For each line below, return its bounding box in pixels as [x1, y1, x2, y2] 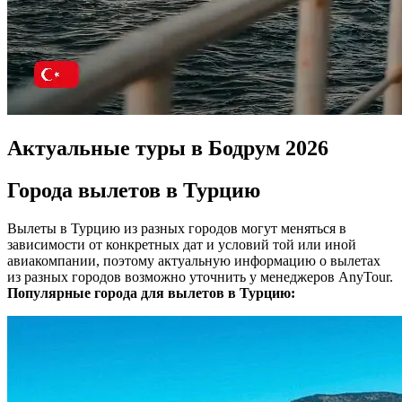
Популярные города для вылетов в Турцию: [7, 284, 295, 301]
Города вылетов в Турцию [7, 179, 260, 203]
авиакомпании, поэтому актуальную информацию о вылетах [7, 252, 380, 268]
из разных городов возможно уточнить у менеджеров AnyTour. [7, 268, 393, 284]
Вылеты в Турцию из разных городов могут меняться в [7, 220, 346, 236]
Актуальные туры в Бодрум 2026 [7, 136, 328, 161]
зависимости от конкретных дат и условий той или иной [7, 236, 356, 252]
